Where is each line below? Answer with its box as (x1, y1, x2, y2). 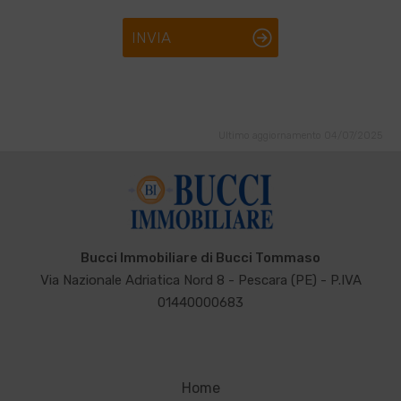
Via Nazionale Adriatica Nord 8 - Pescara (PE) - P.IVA (39, 272, 362, 288)
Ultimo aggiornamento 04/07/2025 (218, 130, 382, 141)
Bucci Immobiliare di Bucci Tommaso (81, 250, 320, 266)
